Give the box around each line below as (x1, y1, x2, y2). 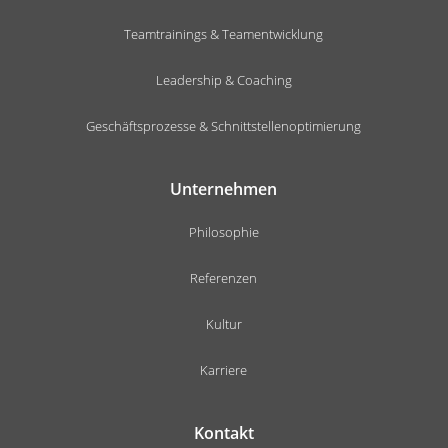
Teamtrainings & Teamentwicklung (124, 24, 324, 43)
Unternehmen (170, 177, 278, 200)
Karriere (200, 360, 248, 379)
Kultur (205, 314, 242, 333)
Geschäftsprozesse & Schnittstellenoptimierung (86, 116, 362, 135)
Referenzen (190, 268, 258, 287)
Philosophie (188, 222, 259, 241)
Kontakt (193, 421, 254, 444)
